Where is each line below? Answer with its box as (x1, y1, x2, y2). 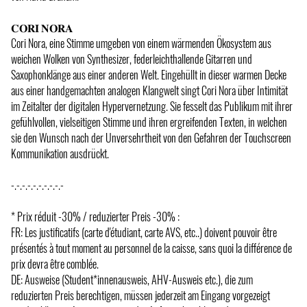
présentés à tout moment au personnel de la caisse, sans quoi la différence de (11, 239, 292, 256)
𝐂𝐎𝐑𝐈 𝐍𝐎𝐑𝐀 (11, 19, 73, 36)
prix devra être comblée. (11, 255, 99, 272)
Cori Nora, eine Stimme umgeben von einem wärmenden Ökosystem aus (11, 34, 271, 51)
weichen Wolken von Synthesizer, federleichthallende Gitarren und (11, 50, 252, 67)
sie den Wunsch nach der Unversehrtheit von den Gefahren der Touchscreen (11, 129, 291, 146)
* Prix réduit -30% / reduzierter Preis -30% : (11, 208, 180, 225)
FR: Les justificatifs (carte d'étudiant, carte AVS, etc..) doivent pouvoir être (11, 223, 277, 241)
